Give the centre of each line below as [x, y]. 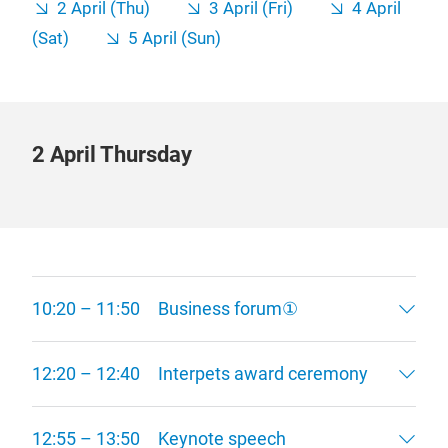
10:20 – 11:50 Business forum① [174, 308]
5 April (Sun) [174, 38]
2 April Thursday [112, 154]
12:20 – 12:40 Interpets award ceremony [200, 373]
